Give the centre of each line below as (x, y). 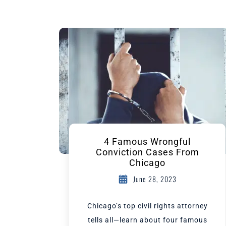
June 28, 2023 (155, 179)
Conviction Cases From (147, 152)
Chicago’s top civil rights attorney (147, 206)
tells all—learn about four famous (147, 220)
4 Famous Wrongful (147, 142)
